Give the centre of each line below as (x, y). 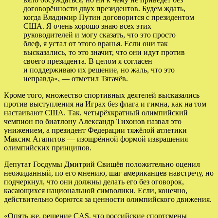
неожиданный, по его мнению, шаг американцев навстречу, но (109, 173)
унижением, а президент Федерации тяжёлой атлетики (95, 130)
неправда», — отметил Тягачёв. (76, 78)
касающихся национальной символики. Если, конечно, (96, 190)
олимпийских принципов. (48, 147)
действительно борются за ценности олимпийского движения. (108, 199)
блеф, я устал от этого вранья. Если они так (96, 43)
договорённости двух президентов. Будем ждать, (104, 8)
